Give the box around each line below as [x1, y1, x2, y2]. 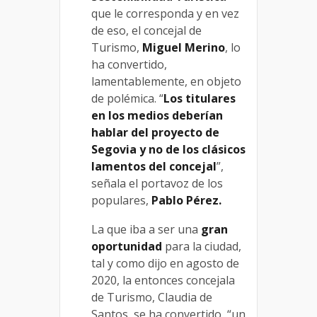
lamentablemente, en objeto [91, 74, 241, 90]
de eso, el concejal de [91, 23, 202, 39]
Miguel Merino [142, 40, 225, 56]
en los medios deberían [91, 108, 223, 124]
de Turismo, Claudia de [91, 289, 212, 306]
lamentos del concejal [91, 158, 217, 175]
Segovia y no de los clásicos [91, 142, 246, 158]
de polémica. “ [91, 91, 163, 107]
